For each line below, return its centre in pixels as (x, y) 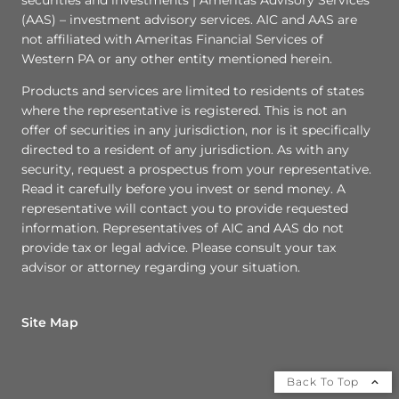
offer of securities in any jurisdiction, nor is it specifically (196, 130)
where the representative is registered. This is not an (184, 110)
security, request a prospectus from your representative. (196, 169)
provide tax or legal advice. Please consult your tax (179, 247)
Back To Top (325, 381)
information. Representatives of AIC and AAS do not (183, 228)
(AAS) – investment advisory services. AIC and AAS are (189, 19)
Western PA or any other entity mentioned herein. (177, 58)
